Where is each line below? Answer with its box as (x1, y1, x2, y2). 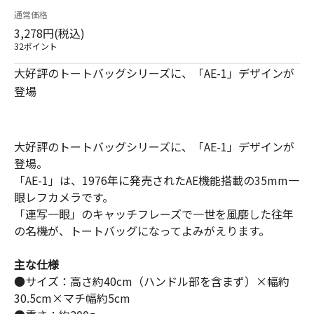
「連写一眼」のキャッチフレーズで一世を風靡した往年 (14, 205, 294, 223)
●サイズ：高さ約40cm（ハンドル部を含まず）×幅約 (14, 273, 289, 290)
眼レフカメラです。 (14, 189, 114, 206)
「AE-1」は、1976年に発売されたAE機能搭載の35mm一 (14, 172, 299, 189)
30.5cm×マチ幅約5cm (14, 289, 130, 307)
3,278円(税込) (14, 25, 85, 42)
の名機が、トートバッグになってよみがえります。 (14, 222, 270, 240)
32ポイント (14, 40, 57, 53)
